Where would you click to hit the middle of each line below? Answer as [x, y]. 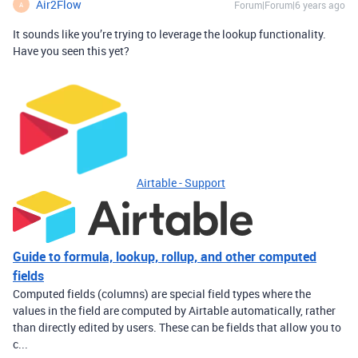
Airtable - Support [181, 183]
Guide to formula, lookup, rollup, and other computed [165, 257]
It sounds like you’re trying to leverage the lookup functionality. [169, 34]
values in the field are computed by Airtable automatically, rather [174, 310]
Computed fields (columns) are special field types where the [162, 294]
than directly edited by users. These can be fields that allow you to [177, 327]
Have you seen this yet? [71, 51]
